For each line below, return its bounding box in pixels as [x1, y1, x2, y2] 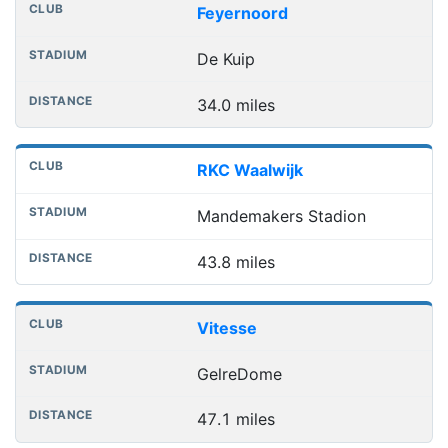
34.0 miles [196, 94, 275, 115]
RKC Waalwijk [196, 160, 303, 181]
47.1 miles [196, 409, 275, 430]
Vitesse [196, 317, 257, 338]
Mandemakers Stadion [196, 206, 366, 227]
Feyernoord [196, 3, 288, 24]
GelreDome [196, 363, 282, 384]
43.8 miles [196, 252, 275, 273]
